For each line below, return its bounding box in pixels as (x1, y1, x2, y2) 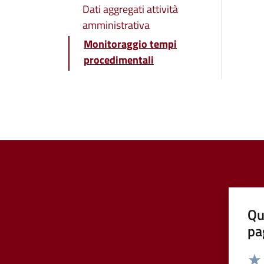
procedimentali (84, 51, 154, 68)
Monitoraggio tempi (84, 35, 177, 52)
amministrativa (82, 16, 150, 33)
